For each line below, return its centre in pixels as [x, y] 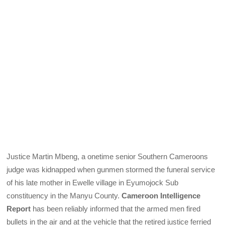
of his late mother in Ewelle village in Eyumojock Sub [93, 182]
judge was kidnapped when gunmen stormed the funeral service [111, 169]
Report [20, 208]
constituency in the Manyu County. [64, 195]
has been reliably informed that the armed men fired [117, 208]
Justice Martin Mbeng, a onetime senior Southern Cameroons [107, 156]
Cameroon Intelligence [161, 195]
